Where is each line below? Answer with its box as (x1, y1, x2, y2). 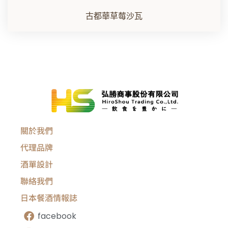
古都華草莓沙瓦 (85, 11, 142, 21)
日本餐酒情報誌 (20, 191, 77, 204)
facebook (38, 210, 77, 222)
